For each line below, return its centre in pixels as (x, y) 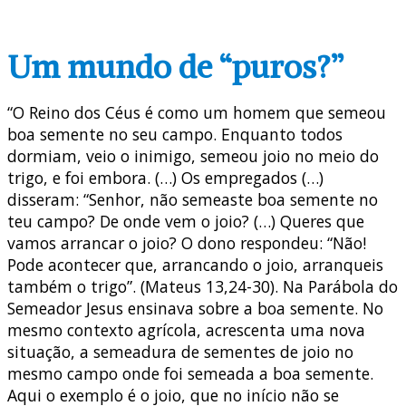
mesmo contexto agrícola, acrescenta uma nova (186, 330)
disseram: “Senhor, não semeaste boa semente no (193, 200)
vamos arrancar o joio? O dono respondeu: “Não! (187, 243)
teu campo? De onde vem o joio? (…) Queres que (186, 222)
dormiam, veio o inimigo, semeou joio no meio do (193, 156)
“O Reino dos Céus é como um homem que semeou (197, 113)
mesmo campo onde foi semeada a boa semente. (190, 374)
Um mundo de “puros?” (175, 66)
